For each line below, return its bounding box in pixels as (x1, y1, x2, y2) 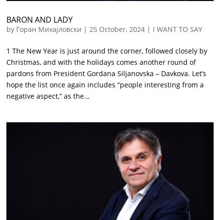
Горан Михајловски (16, 25, 82, 34)
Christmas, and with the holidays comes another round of (6, 57, 196, 67)
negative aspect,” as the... (6, 91, 90, 101)
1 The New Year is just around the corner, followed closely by (6, 46, 208, 56)
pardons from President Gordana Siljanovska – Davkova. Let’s (6, 69, 207, 79)
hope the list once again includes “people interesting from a (6, 80, 204, 90)
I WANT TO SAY (153, 25, 203, 34)
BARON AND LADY (6, 14, 73, 26)
